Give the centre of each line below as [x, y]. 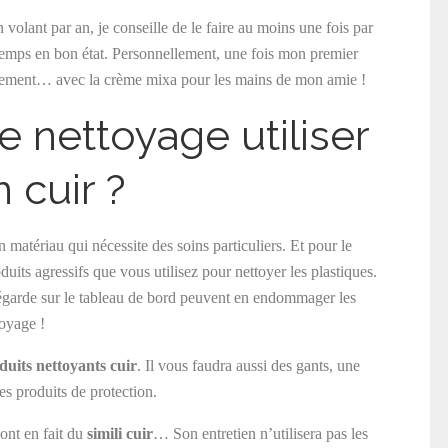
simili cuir [120, 433]
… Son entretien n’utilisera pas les [260, 433]
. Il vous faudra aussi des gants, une [248, 365]
